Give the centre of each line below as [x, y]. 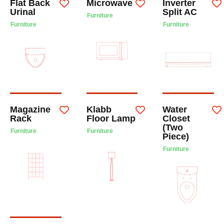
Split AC [180, 12]
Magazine [30, 109]
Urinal [23, 12]
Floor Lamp [111, 118]
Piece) [176, 136]
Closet [176, 118]
